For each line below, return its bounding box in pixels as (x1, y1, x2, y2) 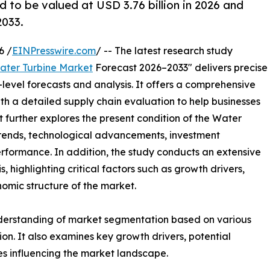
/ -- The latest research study (96, 44, 233, 57)
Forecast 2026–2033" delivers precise (93, 61, 268, 74)
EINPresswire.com (12, 44, 96, 57)
